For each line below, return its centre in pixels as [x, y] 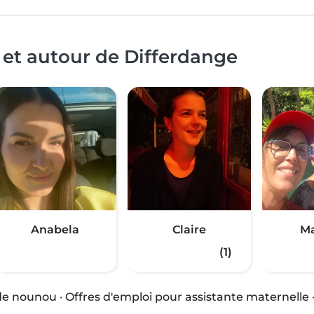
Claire [189, 230]
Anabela [55, 230]
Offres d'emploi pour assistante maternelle [187, 297]
